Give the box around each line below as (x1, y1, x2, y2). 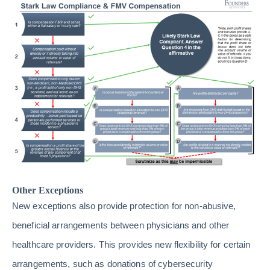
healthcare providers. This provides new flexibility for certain (12, 239, 251, 250)
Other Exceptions (12, 185, 83, 196)
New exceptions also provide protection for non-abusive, (12, 201, 236, 212)
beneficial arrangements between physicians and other (12, 220, 230, 231)
